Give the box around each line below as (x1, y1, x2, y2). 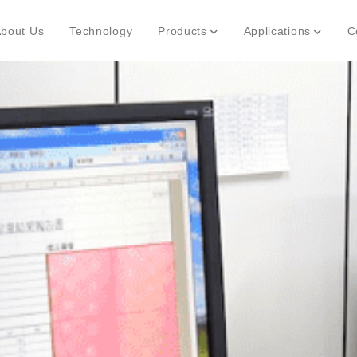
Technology (69, 25, 133, 38)
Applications (243, 25, 311, 38)
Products (158, 25, 207, 38)
